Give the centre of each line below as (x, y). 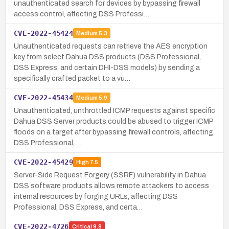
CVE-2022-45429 (43, 162)
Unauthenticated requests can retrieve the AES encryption (111, 46)
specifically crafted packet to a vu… (72, 78)
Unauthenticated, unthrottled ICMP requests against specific (114, 110)
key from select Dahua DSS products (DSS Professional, (107, 57)
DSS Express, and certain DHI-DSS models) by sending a (107, 67)
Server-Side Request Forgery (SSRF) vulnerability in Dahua (110, 175)
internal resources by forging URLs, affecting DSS (96, 196)
